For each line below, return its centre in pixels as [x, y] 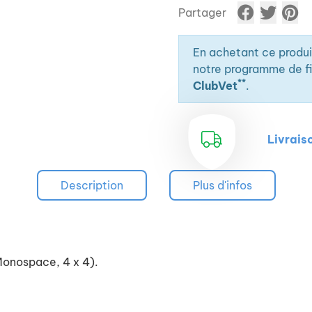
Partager [202, 13]
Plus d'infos [222, 185]
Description [92, 185]
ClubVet [215, 86]
